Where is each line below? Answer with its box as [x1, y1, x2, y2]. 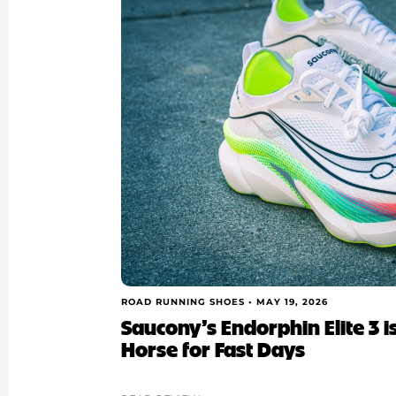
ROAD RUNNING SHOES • [121, 295, 257, 308]
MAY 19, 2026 [256, 295, 329, 308]
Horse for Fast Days [121, 334, 306, 363]
